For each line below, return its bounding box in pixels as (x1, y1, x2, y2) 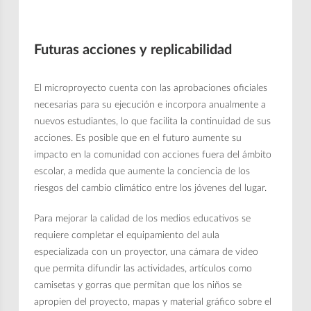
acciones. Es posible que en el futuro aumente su (34, 133, 242, 143)
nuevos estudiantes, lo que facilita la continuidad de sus (34, 116, 271, 126)
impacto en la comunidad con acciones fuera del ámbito (34, 149, 272, 160)
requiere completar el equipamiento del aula (34, 230, 220, 240)
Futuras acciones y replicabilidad (34, 42, 233, 57)
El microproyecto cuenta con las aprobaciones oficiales (34, 83, 268, 93)
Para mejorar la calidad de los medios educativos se (34, 213, 251, 224)
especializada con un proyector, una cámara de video (34, 246, 259, 257)
